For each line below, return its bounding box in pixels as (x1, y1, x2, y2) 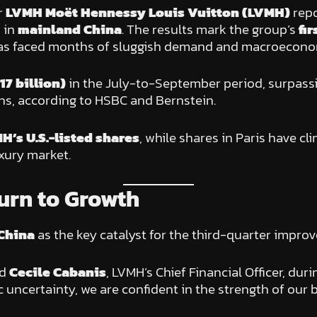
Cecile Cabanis (8, 261, 106, 282)
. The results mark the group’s (121, 18, 299, 40)
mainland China (17, 18, 122, 40)
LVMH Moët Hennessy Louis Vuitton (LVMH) (5, 1, 290, 23)
